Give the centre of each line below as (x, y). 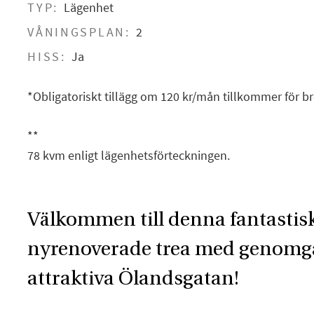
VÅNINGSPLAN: (79, 32)
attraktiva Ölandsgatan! (134, 278)
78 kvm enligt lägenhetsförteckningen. (129, 155)
